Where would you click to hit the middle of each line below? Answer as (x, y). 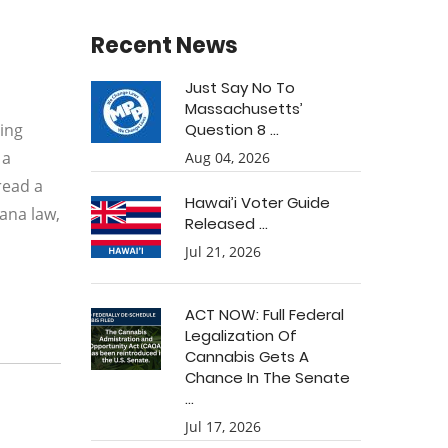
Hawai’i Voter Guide (257, 202)
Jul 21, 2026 (223, 251)
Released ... (226, 223)
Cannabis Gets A (247, 356)
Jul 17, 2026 (223, 426)
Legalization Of (241, 335)
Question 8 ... (232, 129)
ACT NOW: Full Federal (264, 314)
